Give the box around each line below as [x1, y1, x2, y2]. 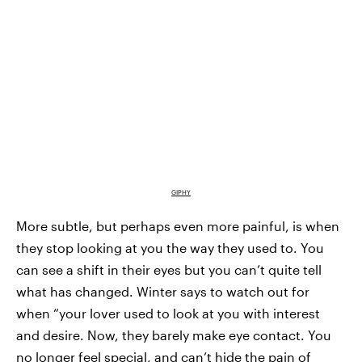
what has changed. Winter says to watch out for [16, 283, 309, 299]
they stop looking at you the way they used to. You [16, 239, 324, 255]
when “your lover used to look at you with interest [16, 305, 320, 321]
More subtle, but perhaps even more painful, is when [16, 217, 339, 234]
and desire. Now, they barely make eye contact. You [16, 326, 331, 343]
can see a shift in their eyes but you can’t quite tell [16, 261, 322, 277]
